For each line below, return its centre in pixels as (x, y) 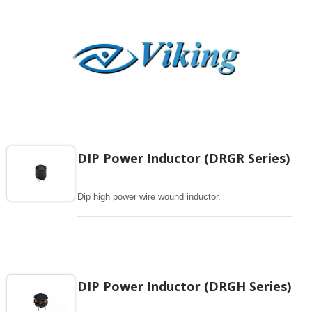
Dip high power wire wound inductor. (149, 196)
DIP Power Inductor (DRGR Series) (184, 158)
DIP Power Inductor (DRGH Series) (185, 286)
